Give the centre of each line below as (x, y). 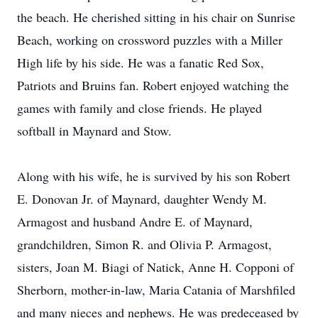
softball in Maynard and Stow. (94, 131)
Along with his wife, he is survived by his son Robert (154, 176)
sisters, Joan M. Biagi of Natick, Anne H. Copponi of (155, 267)
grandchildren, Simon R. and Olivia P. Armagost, (144, 244)
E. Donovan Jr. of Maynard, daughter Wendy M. (142, 199)
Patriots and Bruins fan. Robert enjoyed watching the (153, 85)
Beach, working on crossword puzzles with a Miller (150, 40)
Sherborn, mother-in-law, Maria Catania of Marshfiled (156, 290)
